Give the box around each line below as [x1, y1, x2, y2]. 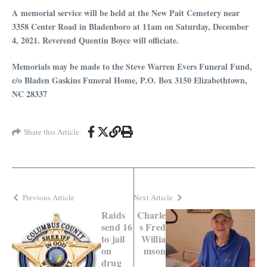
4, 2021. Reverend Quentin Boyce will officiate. [12, 34, 182, 47]
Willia [141, 232, 166, 246]
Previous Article [23, 192, 74, 203]
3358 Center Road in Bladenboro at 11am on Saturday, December [12, 20, 249, 33]
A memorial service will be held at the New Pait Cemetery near [12, 7, 240, 20]
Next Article [133, 192, 173, 203]
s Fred [139, 220, 166, 234]
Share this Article [24, 126, 79, 137]
